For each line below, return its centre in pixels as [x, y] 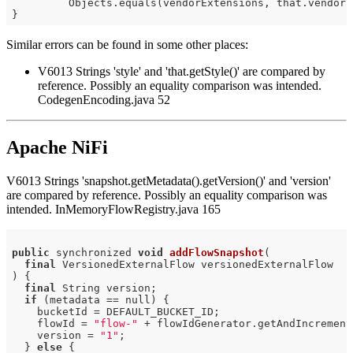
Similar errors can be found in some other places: [127, 45]
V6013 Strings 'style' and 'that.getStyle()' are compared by [182, 72]
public [30, 252]
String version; [106, 288]
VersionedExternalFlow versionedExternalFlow [194, 264]
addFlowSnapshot [216, 252]
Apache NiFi [57, 148]
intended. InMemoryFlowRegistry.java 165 [113, 210]
